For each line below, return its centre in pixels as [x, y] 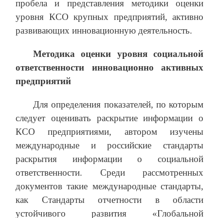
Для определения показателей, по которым [118, 105]
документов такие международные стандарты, [109, 186]
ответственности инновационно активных [109, 68]
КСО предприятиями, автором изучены [109, 132]
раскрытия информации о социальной [109, 159]
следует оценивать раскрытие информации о [109, 118]
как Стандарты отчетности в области [109, 200]
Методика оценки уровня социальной [118, 54]
